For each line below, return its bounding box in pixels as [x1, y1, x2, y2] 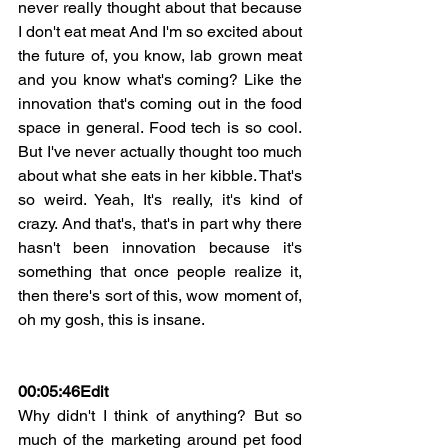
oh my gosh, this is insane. [18, 309, 205, 329]
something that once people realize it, [18, 261, 302, 281]
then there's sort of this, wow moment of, [18, 285, 302, 305]
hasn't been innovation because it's [18, 237, 302, 257]
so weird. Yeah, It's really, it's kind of [18, 189, 302, 209]
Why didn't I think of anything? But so [18, 405, 302, 425]
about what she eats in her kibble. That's [18, 165, 302, 185]
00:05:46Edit [18, 381, 108, 401]
